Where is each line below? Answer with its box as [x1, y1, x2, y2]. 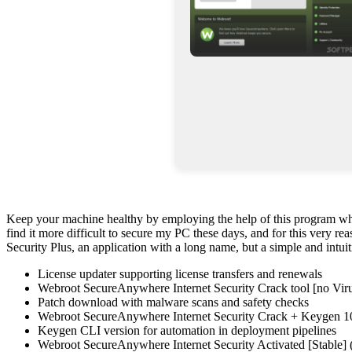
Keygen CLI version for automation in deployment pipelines [38, 323, 336, 337]
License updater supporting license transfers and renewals [38, 266, 322, 280]
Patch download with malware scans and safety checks [38, 295, 309, 309]
